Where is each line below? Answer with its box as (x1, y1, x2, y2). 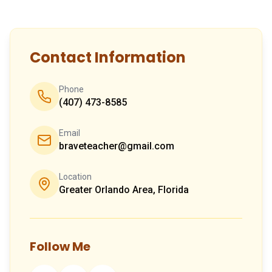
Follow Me (30, 237, 90, 255)
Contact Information (30, 47, 186, 67)
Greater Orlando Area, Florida (59, 183, 189, 195)
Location (59, 171, 92, 182)
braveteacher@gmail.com (59, 140, 174, 152)
